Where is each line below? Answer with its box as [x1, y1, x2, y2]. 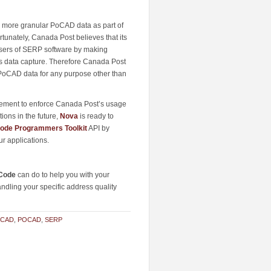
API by [87, 123, 109, 132]
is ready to [78, 111, 114, 120]
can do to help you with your [16, 171, 109, 180]
